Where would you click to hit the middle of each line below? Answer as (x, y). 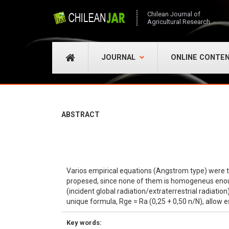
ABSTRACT (81, 114)
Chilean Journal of (174, 14)
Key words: (84, 223)
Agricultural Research (179, 22)
